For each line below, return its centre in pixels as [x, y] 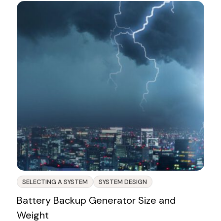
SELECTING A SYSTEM [55, 182]
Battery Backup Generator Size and [96, 201]
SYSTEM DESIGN [123, 182]
